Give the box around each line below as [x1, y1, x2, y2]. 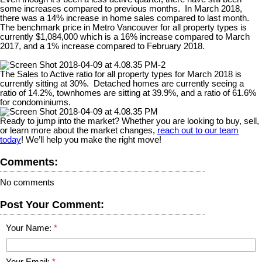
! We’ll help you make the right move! [21, 135, 161, 144]
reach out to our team [157, 125, 239, 135]
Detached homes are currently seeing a [94, 78, 244, 88]
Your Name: [6, 223, 54, 233]
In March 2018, [185, 4, 242, 13]
